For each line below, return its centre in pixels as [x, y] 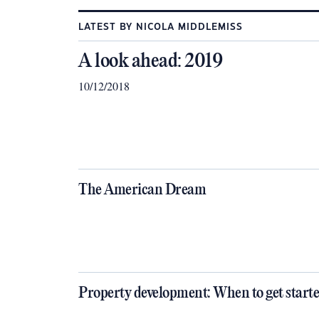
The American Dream [142, 190]
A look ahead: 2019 [150, 62]
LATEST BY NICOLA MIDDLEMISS [161, 27]
